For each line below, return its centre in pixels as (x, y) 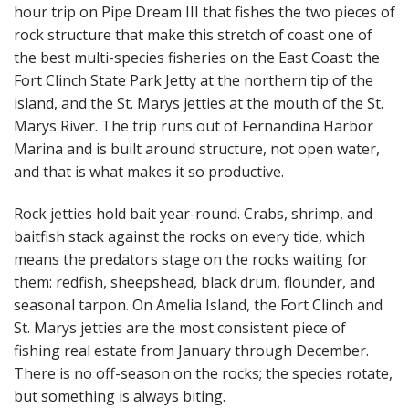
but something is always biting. (120, 396)
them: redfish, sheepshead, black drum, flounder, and (194, 282)
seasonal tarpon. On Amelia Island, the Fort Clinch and (198, 304)
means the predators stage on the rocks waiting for (191, 259)
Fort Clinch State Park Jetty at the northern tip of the (194, 81)
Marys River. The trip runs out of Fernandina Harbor (194, 126)
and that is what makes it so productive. (149, 172)
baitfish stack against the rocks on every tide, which (189, 236)
